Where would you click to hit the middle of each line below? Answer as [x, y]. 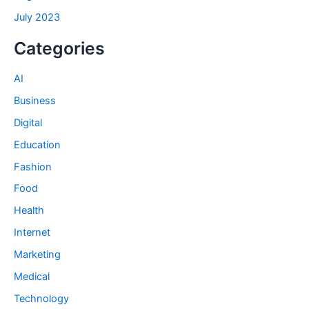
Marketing [37, 255]
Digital [28, 122]
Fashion [33, 167]
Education [37, 144]
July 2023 [37, 18]
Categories [59, 49]
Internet [32, 233]
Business [35, 100]
